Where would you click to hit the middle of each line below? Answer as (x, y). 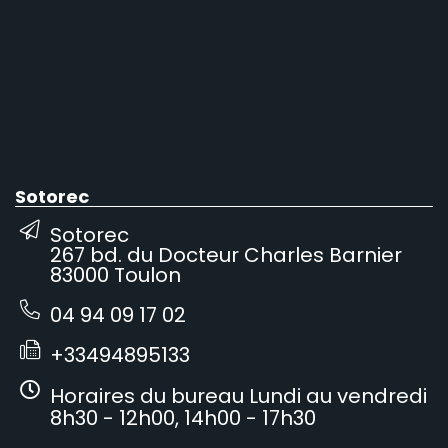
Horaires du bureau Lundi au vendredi (238, 395)
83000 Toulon (115, 274)
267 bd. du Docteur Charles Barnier (226, 254)
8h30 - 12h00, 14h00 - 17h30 (183, 417)
